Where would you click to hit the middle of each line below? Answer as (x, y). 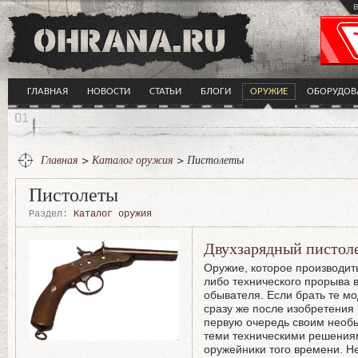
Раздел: (48, 214)
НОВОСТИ (109, 91)
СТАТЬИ (165, 91)
